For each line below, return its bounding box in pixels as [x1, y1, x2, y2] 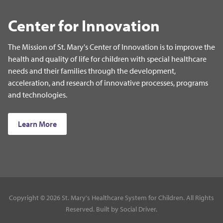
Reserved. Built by [66, 204, 120, 214]
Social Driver [120, 204, 156, 214]
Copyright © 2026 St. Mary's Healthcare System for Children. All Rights [9, 193, 214, 202]
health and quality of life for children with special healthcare [8, 53, 207, 64]
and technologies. [8, 89, 67, 100]
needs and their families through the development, [8, 65, 176, 76]
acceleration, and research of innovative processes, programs [8, 77, 208, 88]
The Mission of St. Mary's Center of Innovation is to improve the [8, 41, 215, 52]
